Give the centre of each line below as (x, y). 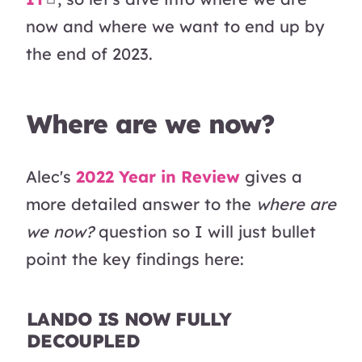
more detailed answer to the (141, 204)
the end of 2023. (89, 53)
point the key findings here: (135, 259)
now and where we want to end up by (175, 26)
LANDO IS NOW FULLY (129, 320)
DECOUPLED (84, 341)
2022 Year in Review (158, 177)
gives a (271, 177)
